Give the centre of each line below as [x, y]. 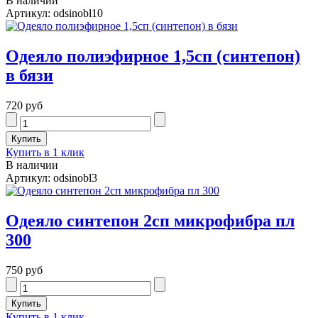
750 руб [24, 270]
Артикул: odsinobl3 [51, 177]
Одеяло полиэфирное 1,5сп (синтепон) [153, 56]
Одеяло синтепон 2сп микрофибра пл [150, 220]
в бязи [29, 76]
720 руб [24, 105]
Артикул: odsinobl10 [54, 13]
